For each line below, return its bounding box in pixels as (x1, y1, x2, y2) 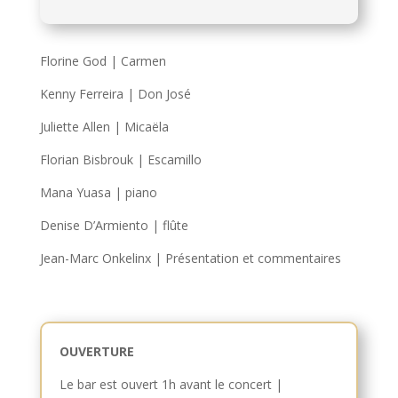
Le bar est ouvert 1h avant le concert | (59, 375, 283, 393)
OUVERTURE (59, 342, 134, 360)
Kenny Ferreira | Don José (39, 84, 191, 102)
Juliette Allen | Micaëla (39, 117, 169, 135)
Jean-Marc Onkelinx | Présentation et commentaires (39, 249, 341, 267)
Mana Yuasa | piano (39, 183, 157, 201)
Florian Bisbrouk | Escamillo (39, 150, 202, 168)
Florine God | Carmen (39, 52, 166, 69)
